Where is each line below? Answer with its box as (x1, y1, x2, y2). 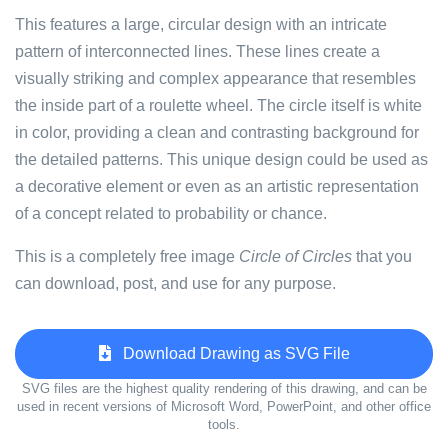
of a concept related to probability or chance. (15, 205, 327, 222)
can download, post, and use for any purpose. (15, 275, 336, 292)
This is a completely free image (15, 248, 239, 265)
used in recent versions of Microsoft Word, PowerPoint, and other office (17, 399, 431, 414)
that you (352, 248, 412, 265)
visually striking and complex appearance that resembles (15, 70, 416, 87)
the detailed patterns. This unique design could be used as (15, 151, 428, 168)
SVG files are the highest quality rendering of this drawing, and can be (21, 381, 427, 396)
